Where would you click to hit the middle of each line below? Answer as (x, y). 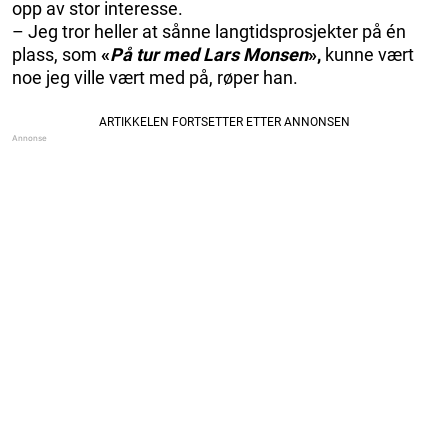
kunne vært (369, 55)
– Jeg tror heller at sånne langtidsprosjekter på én (209, 32)
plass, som (56, 55)
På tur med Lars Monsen (209, 55)
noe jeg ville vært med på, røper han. (155, 78)
